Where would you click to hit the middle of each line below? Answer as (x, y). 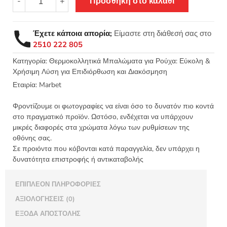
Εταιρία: (25, 85)
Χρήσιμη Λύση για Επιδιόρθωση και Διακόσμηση (90, 72)
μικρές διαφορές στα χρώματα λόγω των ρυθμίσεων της (101, 128)
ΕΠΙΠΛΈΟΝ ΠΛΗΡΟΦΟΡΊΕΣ (58, 185)
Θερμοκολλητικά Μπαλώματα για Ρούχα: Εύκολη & (130, 61)
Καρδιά (39, 29)
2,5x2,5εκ (44, 51)
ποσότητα (44, 96)
